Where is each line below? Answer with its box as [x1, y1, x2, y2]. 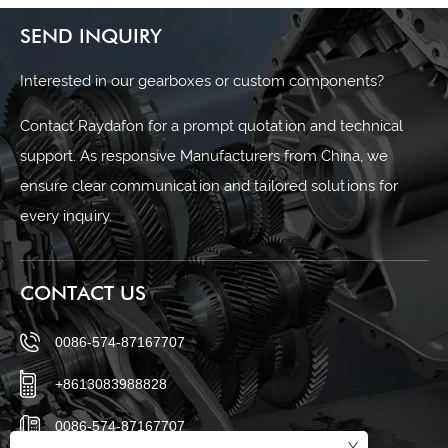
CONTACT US [20, 280, 146, 305]
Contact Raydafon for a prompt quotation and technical [20, 117, 403, 136]
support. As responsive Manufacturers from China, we [20, 147, 388, 166]
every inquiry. [20, 207, 112, 226]
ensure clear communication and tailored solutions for [20, 177, 398, 196]
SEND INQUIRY [20, 24, 162, 49]
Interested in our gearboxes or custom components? [20, 72, 388, 91]
